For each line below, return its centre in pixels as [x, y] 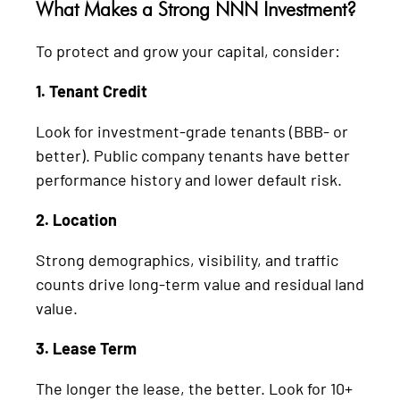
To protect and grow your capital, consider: [188, 50]
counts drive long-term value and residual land [200, 283]
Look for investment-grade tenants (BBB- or [192, 131]
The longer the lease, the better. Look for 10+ [194, 388]
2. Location [76, 219]
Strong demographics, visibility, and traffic [187, 259]
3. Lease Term [86, 348]
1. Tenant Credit [92, 91]
